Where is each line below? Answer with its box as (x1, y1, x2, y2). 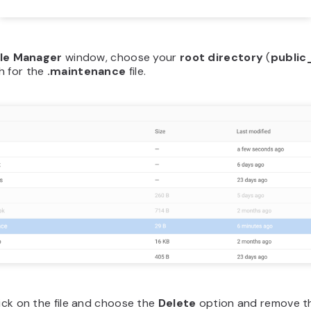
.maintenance (47, 64, 126, 78)
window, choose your (62, 50, 180, 65)
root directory (179, 50, 264, 65)
